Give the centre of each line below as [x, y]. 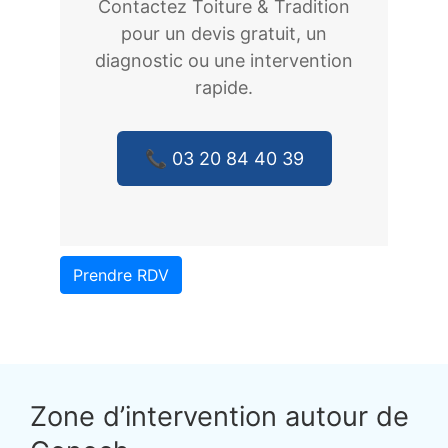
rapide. [224, 87]
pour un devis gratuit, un [224, 33]
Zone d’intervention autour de [219, 416]
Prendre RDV [121, 274]
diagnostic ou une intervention [224, 60]
